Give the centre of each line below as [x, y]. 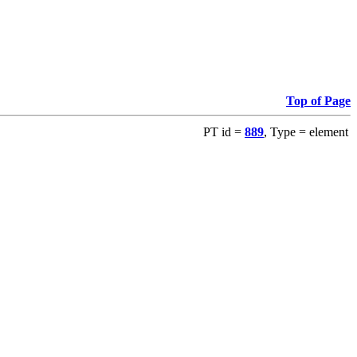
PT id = [224, 131]
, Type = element [306, 131]
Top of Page [318, 100]
